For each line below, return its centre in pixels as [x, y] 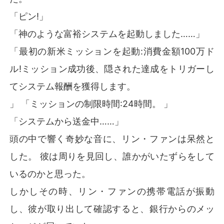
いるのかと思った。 [50, 173]
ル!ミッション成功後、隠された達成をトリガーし [112, 68]
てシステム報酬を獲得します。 [73, 86]
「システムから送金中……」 [67, 121]
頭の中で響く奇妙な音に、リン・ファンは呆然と [112, 138]
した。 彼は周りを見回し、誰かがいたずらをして [112, 156]
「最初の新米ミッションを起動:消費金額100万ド [112, 51]
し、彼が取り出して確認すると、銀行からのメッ [112, 208]
